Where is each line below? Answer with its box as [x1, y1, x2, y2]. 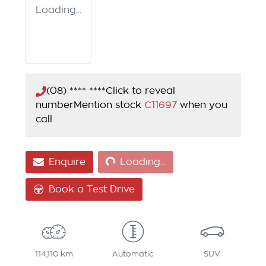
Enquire [49, 157, 85, 167]
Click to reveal [106, 86, 175, 96]
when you [180, 100, 227, 110]
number [36, 100, 74, 110]
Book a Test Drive [49, 185, 135, 195]
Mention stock [74, 100, 144, 110]
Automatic [112, 250, 154, 258]
